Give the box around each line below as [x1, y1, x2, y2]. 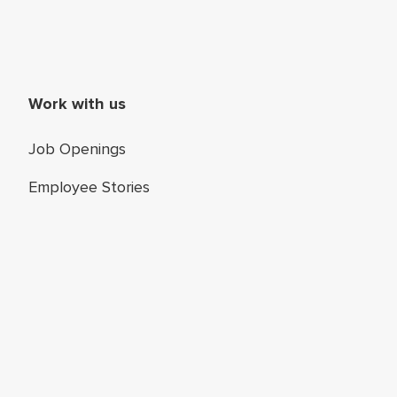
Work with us [28, 94, 126, 114]
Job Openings [28, 139, 126, 160]
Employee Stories [28, 177, 150, 198]
